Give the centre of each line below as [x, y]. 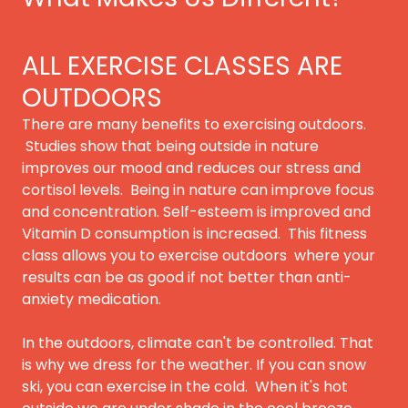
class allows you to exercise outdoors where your [199, 255]
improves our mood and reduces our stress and [191, 168]
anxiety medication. [92, 299]
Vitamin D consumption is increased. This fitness [194, 233]
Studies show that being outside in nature [170, 146]
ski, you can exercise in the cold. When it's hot [185, 386]
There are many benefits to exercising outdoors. [194, 124]
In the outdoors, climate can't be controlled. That [198, 342]
